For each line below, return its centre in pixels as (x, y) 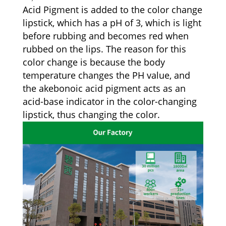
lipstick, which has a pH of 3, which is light (112, 22)
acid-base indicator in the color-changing (110, 101)
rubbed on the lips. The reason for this (105, 49)
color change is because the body (94, 62)
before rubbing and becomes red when (106, 36)
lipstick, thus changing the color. (92, 114)
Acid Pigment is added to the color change (113, 9)
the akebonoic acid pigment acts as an (104, 88)
